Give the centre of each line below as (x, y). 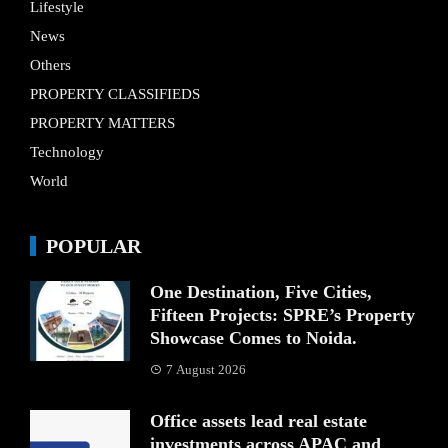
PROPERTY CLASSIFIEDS (115, 93)
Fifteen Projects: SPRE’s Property (282, 314)
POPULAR (93, 245)
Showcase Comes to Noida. (253, 337)
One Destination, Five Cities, (261, 291)
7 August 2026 (206, 369)
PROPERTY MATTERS (102, 122)
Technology (67, 151)
